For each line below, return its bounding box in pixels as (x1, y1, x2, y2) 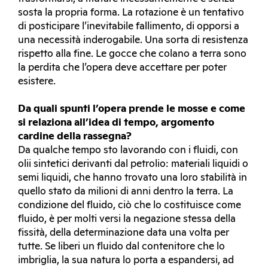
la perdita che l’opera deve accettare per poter (18, 63, 227, 73)
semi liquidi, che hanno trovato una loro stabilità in (18, 173, 247, 183)
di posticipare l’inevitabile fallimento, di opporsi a (18, 22, 239, 32)
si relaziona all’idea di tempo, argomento (18, 118, 214, 128)
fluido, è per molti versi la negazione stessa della (18, 214, 236, 224)
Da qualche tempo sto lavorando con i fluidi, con (18, 145, 238, 156)
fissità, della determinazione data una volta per (18, 228, 229, 238)
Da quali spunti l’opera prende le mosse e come (18, 104, 245, 114)
